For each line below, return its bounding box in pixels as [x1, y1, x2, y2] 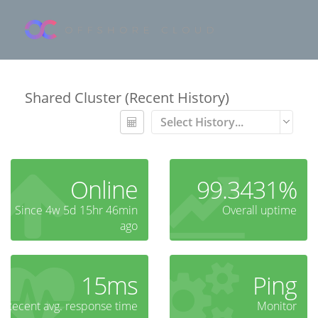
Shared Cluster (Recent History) [25, 88, 229, 108]
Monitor [257, 298, 297, 314]
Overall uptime [222, 202, 297, 219]
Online [70, 173, 138, 207]
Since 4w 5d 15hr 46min [15, 202, 138, 219]
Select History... [160, 114, 243, 131]
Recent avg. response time [5, 298, 138, 314]
